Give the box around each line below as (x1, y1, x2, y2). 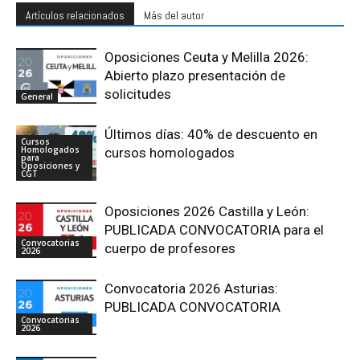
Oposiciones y (21, 159, 80, 171)
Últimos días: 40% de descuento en (104, 125, 317, 142)
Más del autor (144, 7, 204, 22)
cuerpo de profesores (104, 239, 235, 256)
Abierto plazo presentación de (104, 67, 285, 84)
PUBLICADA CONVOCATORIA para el (104, 221, 324, 238)
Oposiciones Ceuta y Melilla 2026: (104, 48, 309, 65)
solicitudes (104, 85, 171, 102)
